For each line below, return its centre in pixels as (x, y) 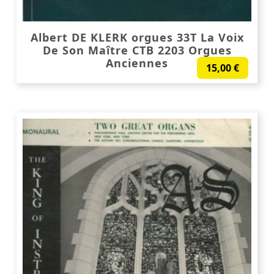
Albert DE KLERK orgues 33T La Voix (137, 37)
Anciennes (137, 63)
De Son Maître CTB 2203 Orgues (137, 50)
